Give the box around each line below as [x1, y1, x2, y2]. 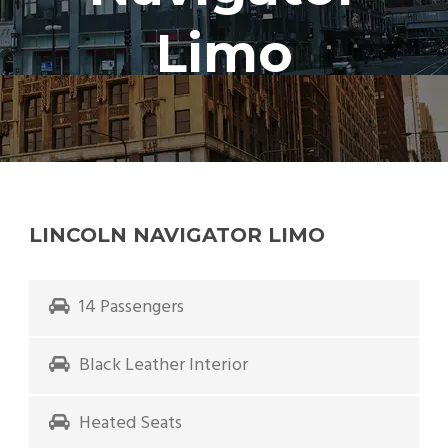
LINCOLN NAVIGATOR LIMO [29, 222, 325, 247]
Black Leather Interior [79, 350, 248, 380]
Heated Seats [79, 408, 182, 438]
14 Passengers [79, 292, 184, 322]
